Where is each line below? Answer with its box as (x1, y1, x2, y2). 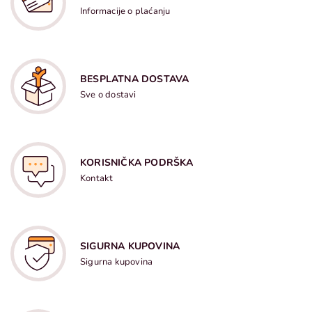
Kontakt (80, 172, 114, 185)
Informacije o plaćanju (80, 5, 171, 17)
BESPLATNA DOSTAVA (80, 72, 189, 86)
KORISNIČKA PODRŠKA (80, 156, 194, 169)
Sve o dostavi (80, 88, 136, 101)
